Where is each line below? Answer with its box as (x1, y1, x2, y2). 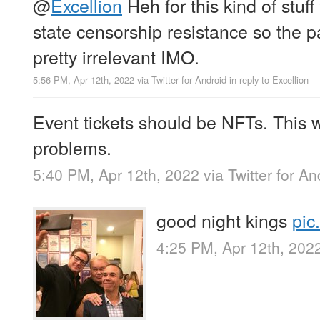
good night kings (156, 206, 292, 233)
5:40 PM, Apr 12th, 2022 (33, 163, 199, 185)
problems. (33, 134, 111, 160)
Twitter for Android (151, 72, 226, 86)
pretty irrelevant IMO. (33, 43, 199, 69)
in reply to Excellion (229, 72, 309, 86)
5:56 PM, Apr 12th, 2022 (33, 72, 134, 86)
